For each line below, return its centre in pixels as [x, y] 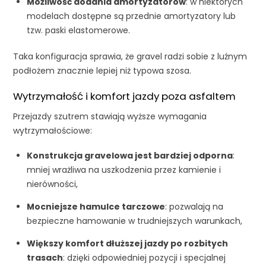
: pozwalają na [194, 206]
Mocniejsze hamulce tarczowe [96, 206]
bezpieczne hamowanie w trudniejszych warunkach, [134, 221]
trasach [45, 257]
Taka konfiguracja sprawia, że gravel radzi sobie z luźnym [130, 56]
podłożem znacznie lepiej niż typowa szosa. [102, 70]
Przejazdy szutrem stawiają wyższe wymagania [110, 116]
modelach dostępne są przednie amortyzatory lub [131, 16]
